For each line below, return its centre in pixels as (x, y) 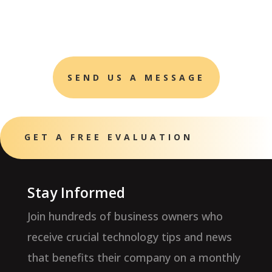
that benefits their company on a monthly (134, 257)
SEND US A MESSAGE (136, 77)
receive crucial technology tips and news (129, 236)
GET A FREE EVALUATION (109, 137)
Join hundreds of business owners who (125, 216)
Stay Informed (76, 192)
